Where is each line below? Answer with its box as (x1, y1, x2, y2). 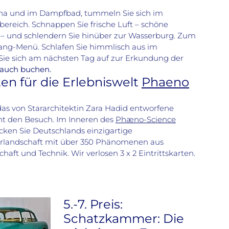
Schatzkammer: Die (63, 211, 184, 226)
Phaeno (142, 74, 189, 89)
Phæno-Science (116, 114, 176, 125)
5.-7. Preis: (63, 196, 123, 212)
